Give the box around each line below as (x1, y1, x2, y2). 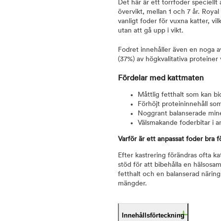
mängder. (118, 180, 147, 187)
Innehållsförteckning (122, 212, 184, 219)
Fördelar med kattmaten (118, 74, 204, 82)
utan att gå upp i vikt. (118, 27, 184, 35)
